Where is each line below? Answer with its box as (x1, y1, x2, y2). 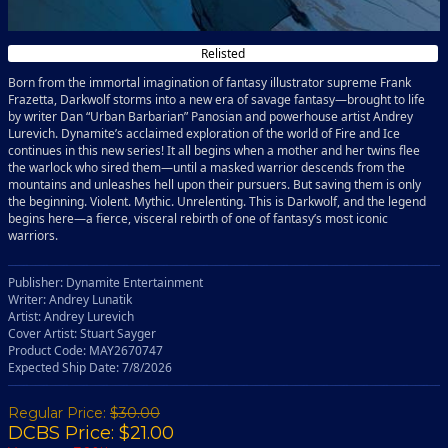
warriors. (8, 226, 58, 244)
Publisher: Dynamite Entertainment (8, 273, 203, 291)
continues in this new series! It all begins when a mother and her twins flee (8, 141, 420, 159)
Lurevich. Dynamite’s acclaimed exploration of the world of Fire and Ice (8, 124, 400, 142)
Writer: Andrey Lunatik (8, 290, 132, 308)
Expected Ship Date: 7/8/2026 (8, 358, 172, 376)
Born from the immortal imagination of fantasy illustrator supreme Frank (8, 73, 411, 91)
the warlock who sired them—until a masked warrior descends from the (8, 158, 405, 176)
